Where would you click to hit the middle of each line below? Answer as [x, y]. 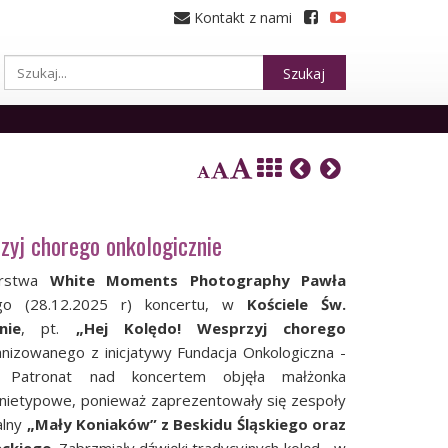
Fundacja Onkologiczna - [262, 351]
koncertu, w [196, 303]
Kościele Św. [296, 303]
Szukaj [304, 73]
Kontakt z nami [241, 17]
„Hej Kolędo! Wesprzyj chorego [211, 327]
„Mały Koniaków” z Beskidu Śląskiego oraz [186, 423]
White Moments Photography [169, 279]
